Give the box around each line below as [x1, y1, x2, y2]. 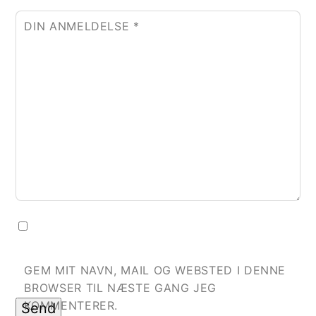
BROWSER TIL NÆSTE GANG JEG [24, 281, 217, 296]
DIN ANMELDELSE [24, 19, 134, 34]
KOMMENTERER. [24, 298, 119, 313]
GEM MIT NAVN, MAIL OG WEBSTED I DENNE [24, 263, 286, 278]
